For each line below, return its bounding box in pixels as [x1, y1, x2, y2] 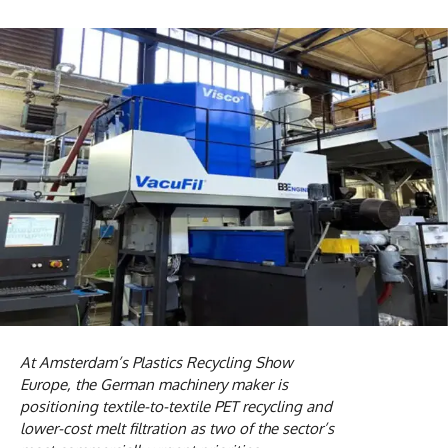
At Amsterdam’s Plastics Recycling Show [20, 353, 293, 373]
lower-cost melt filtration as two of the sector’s [20, 419, 334, 439]
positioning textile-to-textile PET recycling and [20, 397, 332, 417]
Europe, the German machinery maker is [20, 375, 288, 395]
